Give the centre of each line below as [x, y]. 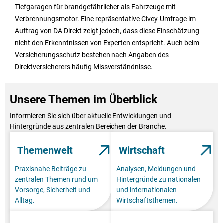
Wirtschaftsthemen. [147, 200]
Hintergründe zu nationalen [159, 179]
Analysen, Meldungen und [156, 169]
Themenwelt [45, 151]
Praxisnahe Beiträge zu [51, 169]
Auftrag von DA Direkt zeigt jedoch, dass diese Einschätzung [107, 31]
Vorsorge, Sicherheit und [53, 190]
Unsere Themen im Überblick [84, 100]
